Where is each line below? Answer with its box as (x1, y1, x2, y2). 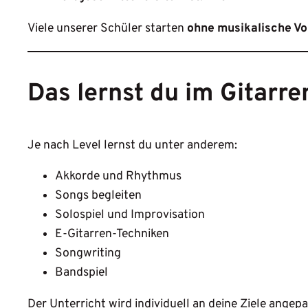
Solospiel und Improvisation (55, 207, 205, 223)
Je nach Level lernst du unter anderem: (27, 137, 237, 153)
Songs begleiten (55, 188, 142, 204)
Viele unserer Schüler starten (27, 21, 187, 37)
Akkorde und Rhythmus (55, 168, 181, 185)
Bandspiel (55, 265, 108, 281)
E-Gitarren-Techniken (55, 226, 169, 243)
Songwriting (55, 245, 121, 262)
